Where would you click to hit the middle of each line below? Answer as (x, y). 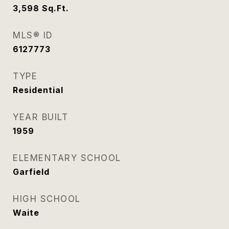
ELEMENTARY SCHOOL (67, 158)
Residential (38, 90)
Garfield (31, 172)
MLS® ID (33, 35)
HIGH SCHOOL (47, 199)
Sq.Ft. (55, 8)
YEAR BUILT (40, 117)
